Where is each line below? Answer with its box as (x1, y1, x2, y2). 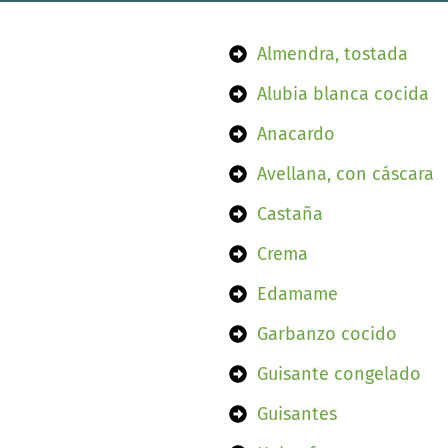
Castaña (256, 203, 323, 225)
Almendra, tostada (256, 43, 408, 65)
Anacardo (256, 123, 335, 145)
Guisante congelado (256, 363, 421, 385)
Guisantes (256, 403, 337, 425)
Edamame (256, 283, 338, 305)
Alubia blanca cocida (256, 83, 429, 105)
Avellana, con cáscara (256, 163, 434, 185)
